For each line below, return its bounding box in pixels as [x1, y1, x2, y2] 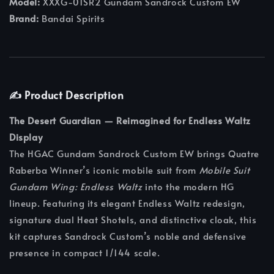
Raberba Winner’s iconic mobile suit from [9, 163, 199, 177]
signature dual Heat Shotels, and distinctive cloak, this [9, 213, 257, 226]
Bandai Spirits [39, 12, 105, 25]
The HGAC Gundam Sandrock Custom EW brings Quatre [9, 147, 259, 160]
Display [9, 130, 43, 144]
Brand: [9, 12, 39, 25]
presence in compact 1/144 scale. [9, 246, 160, 259]
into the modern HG [142, 180, 235, 193]
